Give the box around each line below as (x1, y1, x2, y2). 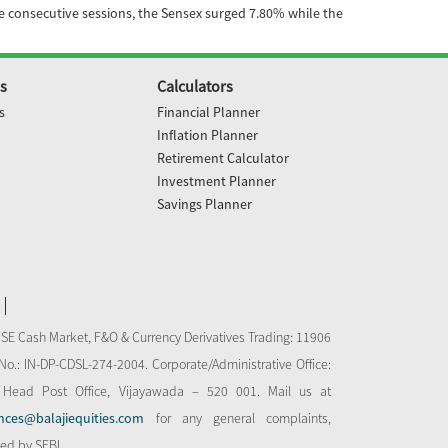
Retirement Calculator (156, 149, 289, 167)
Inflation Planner (156, 126, 258, 144)
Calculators (156, 76, 233, 96)
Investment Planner (156, 172, 276, 190)
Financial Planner (156, 103, 260, 121)
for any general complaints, (144, 409, 332, 427)
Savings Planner (156, 195, 252, 213)
